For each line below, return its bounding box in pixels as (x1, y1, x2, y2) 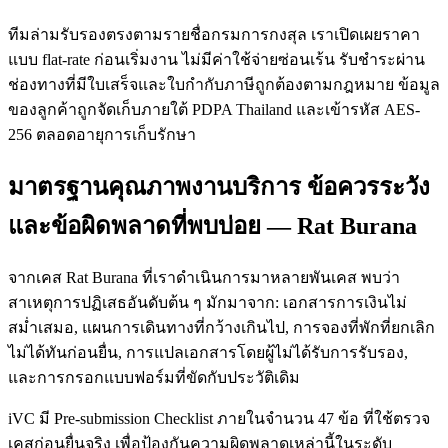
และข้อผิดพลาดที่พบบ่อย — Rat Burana (8, 213, 417, 240)
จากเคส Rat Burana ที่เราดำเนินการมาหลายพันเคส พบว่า (8, 269, 400, 287)
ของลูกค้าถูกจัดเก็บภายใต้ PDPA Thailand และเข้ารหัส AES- (8, 101, 420, 119)
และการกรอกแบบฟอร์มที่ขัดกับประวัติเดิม (8, 369, 300, 387)
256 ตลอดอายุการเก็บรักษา (8, 126, 196, 144)
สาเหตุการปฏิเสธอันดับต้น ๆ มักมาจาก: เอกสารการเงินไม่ (8, 294, 407, 312)
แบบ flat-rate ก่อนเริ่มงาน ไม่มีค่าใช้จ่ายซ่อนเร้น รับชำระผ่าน (8, 51, 425, 69)
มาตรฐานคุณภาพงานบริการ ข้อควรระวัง (8, 174, 430, 201)
